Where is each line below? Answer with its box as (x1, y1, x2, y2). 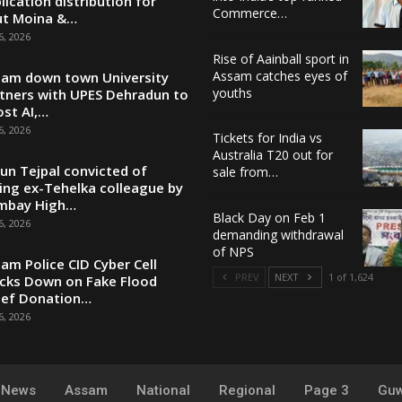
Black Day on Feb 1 (212, 208, 326, 226)
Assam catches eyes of (212, 66, 347, 84)
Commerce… (212, 4, 287, 22)
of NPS (212, 242, 254, 260)
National (135, 382, 190, 399)
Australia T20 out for (212, 146, 333, 164)
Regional (218, 382, 275, 399)
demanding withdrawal (212, 225, 344, 243)
